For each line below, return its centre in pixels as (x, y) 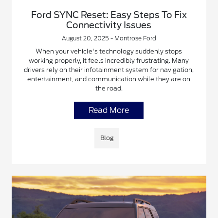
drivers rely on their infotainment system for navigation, (109, 70)
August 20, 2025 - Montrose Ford (109, 38)
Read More (109, 110)
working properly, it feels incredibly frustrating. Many (109, 60)
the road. (109, 88)
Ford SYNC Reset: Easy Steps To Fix (109, 15)
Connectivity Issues (109, 25)
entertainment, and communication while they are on (109, 79)
